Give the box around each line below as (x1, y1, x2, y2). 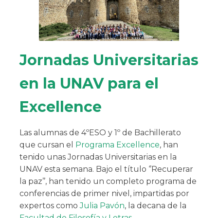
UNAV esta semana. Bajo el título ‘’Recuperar (19, 164, 193, 174)
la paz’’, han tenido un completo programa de (19, 177, 197, 186)
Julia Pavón (80, 201, 125, 211)
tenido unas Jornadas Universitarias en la (19, 152, 177, 162)
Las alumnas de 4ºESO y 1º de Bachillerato (19, 128, 181, 138)
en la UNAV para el (19, 74, 159, 93)
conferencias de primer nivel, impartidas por (19, 189, 189, 199)
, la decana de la (125, 201, 186, 211)
